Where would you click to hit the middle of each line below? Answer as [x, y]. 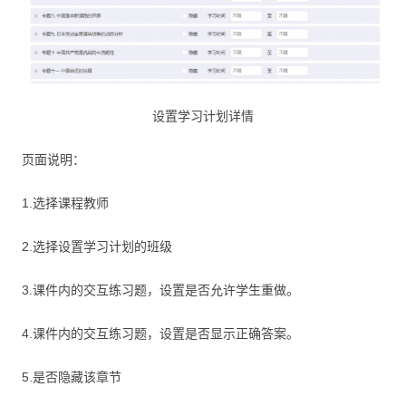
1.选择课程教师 [65, 203]
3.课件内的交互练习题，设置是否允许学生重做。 [160, 290]
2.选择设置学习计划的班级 [97, 246]
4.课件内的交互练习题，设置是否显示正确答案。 [160, 333]
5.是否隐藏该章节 [72, 377]
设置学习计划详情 [203, 116]
